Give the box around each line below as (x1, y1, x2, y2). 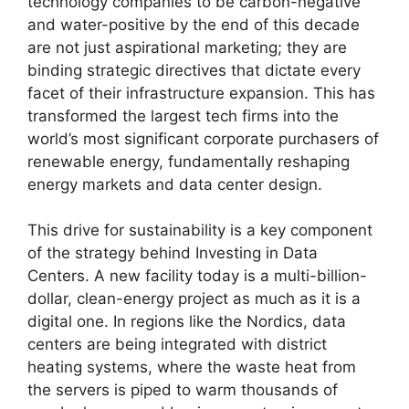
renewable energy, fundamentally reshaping (27, 152, 350, 171)
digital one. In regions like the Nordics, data (27, 312, 346, 331)
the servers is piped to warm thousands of (27, 381, 338, 400)
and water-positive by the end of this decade (27, 15, 360, 34)
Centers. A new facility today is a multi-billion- (27, 267, 367, 286)
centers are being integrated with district (27, 335, 327, 354)
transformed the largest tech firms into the (27, 106, 339, 125)
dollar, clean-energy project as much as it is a (27, 289, 361, 309)
